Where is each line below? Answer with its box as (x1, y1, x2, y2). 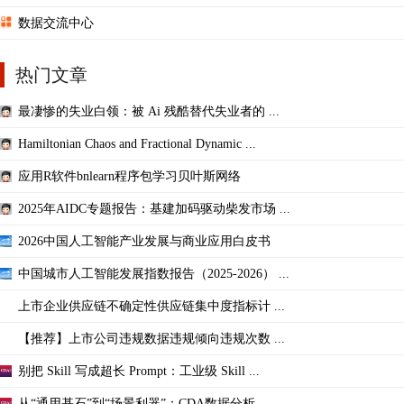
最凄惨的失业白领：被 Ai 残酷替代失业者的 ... (18, 104, 280, 118)
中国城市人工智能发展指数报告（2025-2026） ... (18, 266, 289, 280)
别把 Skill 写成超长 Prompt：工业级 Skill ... (18, 363, 260, 378)
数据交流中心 (18, 15, 94, 30)
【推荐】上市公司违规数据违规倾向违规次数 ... (18, 331, 285, 345)
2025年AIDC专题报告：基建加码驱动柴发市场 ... (18, 201, 290, 216)
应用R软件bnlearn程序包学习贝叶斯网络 (18, 169, 241, 183)
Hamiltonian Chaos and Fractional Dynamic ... (18, 136, 256, 151)
